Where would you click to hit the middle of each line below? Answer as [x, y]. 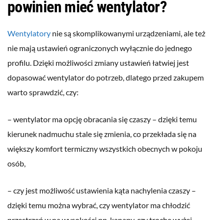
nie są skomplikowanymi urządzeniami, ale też [128, 33]
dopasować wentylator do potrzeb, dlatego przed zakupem [106, 78]
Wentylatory [29, 33]
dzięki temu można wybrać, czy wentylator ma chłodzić [99, 205]
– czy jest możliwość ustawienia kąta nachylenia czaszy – [102, 191]
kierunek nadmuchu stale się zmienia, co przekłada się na [102, 134]
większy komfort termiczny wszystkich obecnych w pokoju [105, 149]
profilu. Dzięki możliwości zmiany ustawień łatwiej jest [98, 63]
